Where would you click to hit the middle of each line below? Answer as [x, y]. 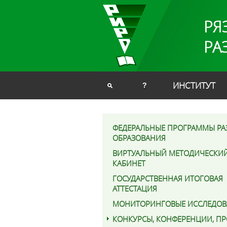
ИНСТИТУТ [194, 85]
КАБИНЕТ [129, 163]
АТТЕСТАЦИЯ [135, 188]
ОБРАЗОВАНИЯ [139, 138]
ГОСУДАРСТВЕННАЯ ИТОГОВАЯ [168, 178]
